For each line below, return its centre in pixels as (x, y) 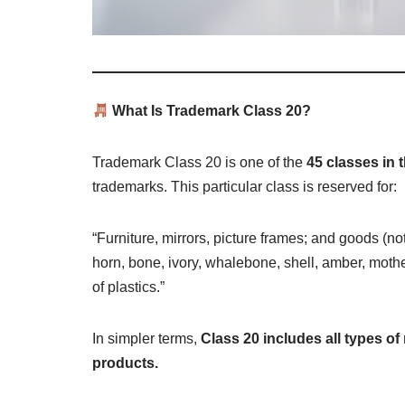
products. (125, 363)
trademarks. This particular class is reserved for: (245, 187)
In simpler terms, (146, 339)
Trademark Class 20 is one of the (199, 163)
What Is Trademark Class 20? (210, 111)
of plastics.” (128, 287)
